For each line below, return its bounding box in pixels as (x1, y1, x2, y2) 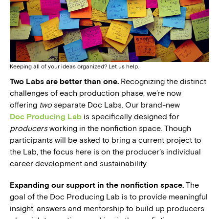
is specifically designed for (84, 111, 179, 121)
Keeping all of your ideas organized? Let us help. (10, 63, 139, 70)
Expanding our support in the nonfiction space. (10, 180, 186, 190)
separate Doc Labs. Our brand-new (54, 100, 180, 109)
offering (10, 100, 37, 109)
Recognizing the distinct (121, 76, 206, 86)
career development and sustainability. (10, 158, 148, 168)
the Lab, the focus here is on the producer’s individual (10, 147, 201, 156)
